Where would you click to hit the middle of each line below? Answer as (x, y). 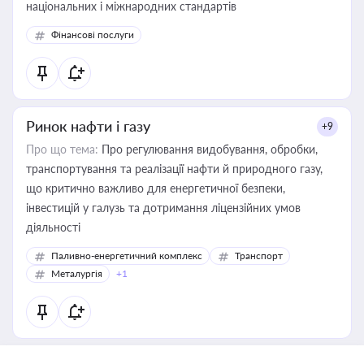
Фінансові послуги (93, 35)
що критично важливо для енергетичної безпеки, (156, 188)
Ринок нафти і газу (88, 126)
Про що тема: (62, 149)
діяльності (53, 227)
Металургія (77, 273)
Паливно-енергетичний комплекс (127, 256)
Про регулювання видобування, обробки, (208, 149)
